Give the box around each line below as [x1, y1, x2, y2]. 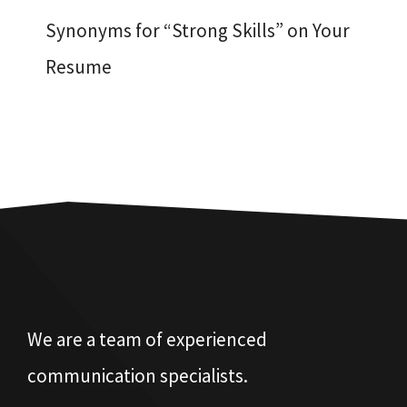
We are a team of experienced [27, 327, 267, 352]
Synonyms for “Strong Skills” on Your [45, 18, 350, 43]
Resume [45, 55, 112, 79]
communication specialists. [27, 363, 248, 388]
